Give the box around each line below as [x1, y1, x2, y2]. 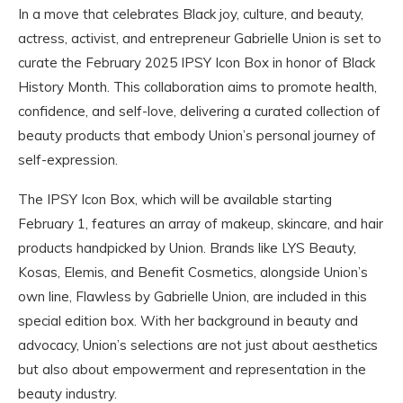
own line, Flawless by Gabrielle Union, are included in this [18, 288, 367, 306]
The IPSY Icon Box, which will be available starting [18, 191, 332, 209]
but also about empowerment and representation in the [18, 361, 366, 379]
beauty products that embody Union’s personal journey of [18, 127, 376, 145]
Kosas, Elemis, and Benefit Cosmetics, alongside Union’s [18, 264, 368, 282]
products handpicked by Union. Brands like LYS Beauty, [18, 239, 356, 257]
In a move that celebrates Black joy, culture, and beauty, [18, 5, 363, 23]
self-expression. [18, 151, 118, 169]
